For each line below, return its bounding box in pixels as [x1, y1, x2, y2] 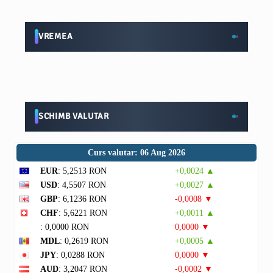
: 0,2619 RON [60, 236, 108, 246]
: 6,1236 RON [58, 194, 107, 204]
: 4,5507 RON [57, 180, 106, 190]
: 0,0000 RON [40, 222, 89, 232]
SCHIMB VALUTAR [38, 111, 109, 121]
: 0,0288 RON [56, 250, 105, 260]
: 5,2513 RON [58, 166, 107, 175]
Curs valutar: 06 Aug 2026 [88, 148, 185, 157]
